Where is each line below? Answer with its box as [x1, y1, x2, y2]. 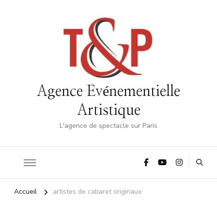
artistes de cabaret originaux [53, 187, 141, 197]
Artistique [77, 103, 140, 118]
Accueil [14, 187, 37, 197]
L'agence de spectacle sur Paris [60, 121, 157, 131]
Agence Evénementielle [37, 84, 180, 99]
